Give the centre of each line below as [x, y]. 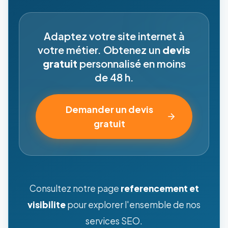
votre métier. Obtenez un [100, 49]
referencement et [160, 188]
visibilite [47, 204]
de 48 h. [114, 77]
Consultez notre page [75, 188]
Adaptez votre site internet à [114, 36]
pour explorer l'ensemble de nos [133, 204]
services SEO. [114, 221]
